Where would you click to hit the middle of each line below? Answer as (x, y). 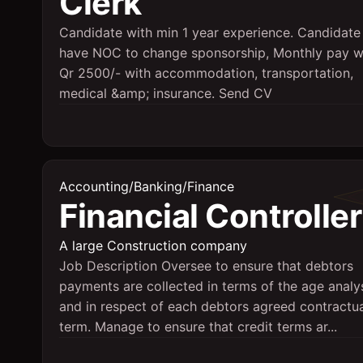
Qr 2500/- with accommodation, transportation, (206, 73)
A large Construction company (153, 246)
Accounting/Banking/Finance (147, 186)
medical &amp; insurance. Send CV (166, 93)
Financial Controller (210, 216)
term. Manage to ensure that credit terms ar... (198, 327)
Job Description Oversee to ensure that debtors (206, 266)
